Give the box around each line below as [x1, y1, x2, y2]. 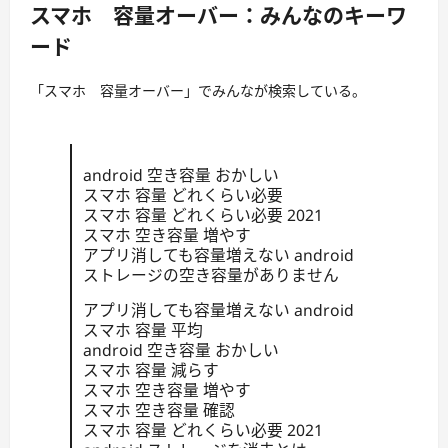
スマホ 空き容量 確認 [82, 399, 235, 422]
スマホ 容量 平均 [82, 319, 203, 342]
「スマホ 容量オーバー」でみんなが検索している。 [30, 81, 366, 101]
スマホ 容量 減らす [82, 359, 219, 382]
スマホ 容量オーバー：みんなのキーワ [30, 3, 407, 29]
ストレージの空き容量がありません [82, 264, 339, 287]
